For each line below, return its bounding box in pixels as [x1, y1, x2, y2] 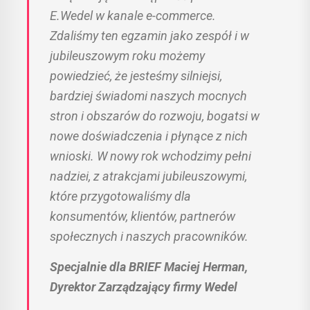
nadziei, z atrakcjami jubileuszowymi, [50, 169, 247, 184]
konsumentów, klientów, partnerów [50, 209, 235, 224]
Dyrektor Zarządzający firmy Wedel [50, 280, 237, 295]
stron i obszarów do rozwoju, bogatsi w [50, 109, 259, 124]
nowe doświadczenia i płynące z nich [50, 129, 248, 144]
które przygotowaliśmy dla [50, 189, 191, 204]
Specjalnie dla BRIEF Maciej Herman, [50, 259, 248, 275]
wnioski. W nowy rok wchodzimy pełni [50, 149, 251, 164]
